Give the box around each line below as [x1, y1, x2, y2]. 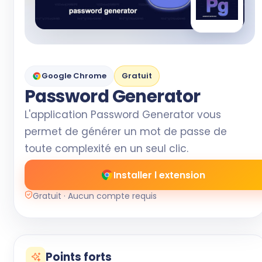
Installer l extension [113, 168, 205, 181]
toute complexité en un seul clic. [25, 142, 188, 156]
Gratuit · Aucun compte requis [33, 190, 157, 202]
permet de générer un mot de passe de [25, 125, 227, 139]
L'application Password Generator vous [25, 108, 221, 122]
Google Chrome [42, 70, 106, 81]
